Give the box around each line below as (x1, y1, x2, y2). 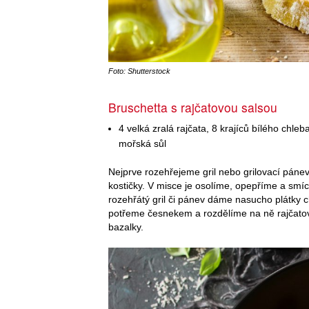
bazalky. (108, 221, 143, 233)
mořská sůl (119, 138, 167, 150)
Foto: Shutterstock (108, 67, 170, 76)
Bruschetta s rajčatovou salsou (108, 99, 277, 117)
